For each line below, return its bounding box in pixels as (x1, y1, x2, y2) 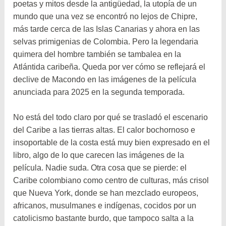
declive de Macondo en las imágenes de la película (13, 75, 197, 84)
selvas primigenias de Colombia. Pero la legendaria (13, 37, 199, 46)
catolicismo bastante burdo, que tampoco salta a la (13, 214, 194, 223)
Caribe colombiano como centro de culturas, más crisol (13, 176, 209, 185)
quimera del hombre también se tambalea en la (13, 49, 182, 59)
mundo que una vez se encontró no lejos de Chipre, (13, 12, 198, 21)
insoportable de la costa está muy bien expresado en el (13, 138, 210, 147)
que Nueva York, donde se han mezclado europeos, (13, 189, 199, 198)
